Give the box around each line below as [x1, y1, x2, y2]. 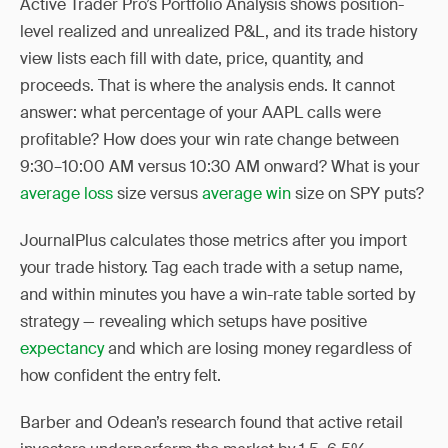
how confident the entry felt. [20, 365, 221, 386]
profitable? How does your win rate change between [20, 129, 399, 150]
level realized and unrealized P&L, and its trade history [20, 21, 417, 42]
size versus [113, 183, 202, 204]
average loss [20, 183, 113, 204]
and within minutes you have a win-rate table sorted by [20, 284, 415, 305]
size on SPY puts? [291, 183, 424, 204]
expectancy [20, 338, 104, 359]
